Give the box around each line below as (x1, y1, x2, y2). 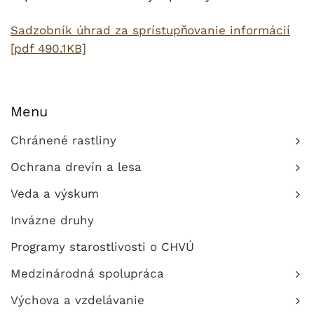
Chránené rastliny (11, 133, 116, 147)
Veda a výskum (11, 186, 99, 200)
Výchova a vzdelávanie (11, 293, 144, 307)
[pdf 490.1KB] (11, 41, 86, 55)
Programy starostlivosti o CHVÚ (11, 240, 194, 254)
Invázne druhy (11, 213, 94, 227)
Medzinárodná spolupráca (11, 266, 164, 280)
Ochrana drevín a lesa (11, 160, 142, 174)
